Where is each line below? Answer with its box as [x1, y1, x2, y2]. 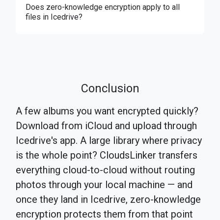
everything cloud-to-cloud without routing [16, 164, 195, 176]
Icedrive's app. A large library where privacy [16, 135, 202, 147]
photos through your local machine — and [16, 179, 192, 191]
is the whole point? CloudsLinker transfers [16, 149, 197, 162]
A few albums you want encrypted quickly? [16, 105, 198, 117]
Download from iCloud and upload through [16, 120, 197, 132]
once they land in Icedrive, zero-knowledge [16, 193, 201, 206]
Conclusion [81, 82, 139, 96]
